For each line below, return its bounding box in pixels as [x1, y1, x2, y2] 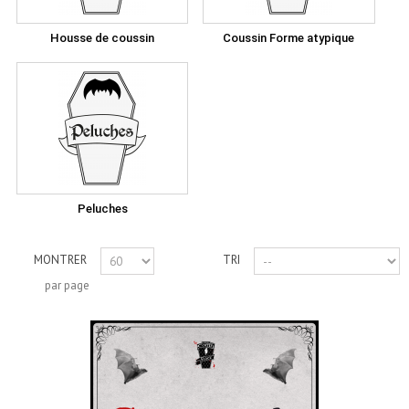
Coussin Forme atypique [223, 31, 355, 45]
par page [45, 278, 89, 293]
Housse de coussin [50, 31, 155, 45]
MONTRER [34, 252, 87, 267]
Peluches [77, 202, 128, 215]
